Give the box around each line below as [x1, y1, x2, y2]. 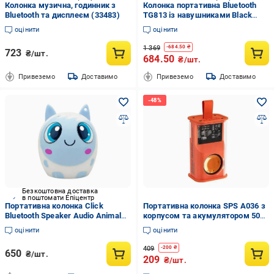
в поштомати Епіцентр [22, 194, 94, 202]
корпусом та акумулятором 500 [143, 211, 265, 220]
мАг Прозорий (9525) [143, 221, 223, 230]
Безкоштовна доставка [22, 187, 98, 195]
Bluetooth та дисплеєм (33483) [5, 10, 120, 20]
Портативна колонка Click [5, 201, 103, 210]
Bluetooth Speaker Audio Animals [5, 211, 126, 220]
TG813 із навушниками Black [143, 10, 253, 20]
